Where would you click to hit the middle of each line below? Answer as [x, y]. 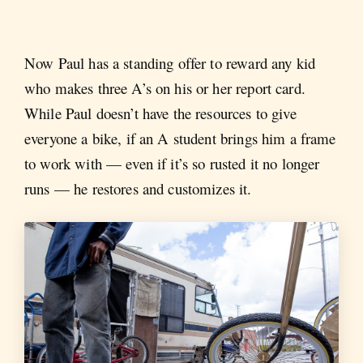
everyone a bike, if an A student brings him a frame [180, 138]
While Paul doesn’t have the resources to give [160, 113]
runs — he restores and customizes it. [138, 188]
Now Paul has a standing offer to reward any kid [170, 62]
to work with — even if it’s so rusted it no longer [172, 163]
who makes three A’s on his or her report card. [165, 88]
